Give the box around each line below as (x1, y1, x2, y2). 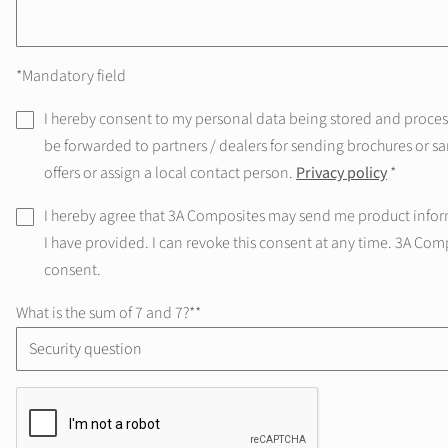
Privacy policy (295, 162, 387, 184)
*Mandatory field (15, 65, 126, 87)
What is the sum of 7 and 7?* (15, 302, 195, 324)
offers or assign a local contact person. (43, 162, 296, 184)
